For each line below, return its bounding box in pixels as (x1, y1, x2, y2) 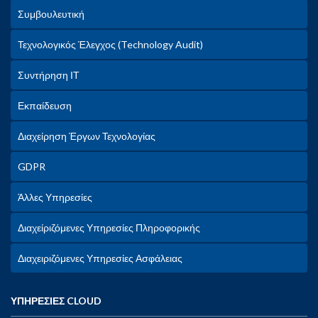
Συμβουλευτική (18, 8, 84, 20)
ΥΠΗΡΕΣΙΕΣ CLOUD (11, 295, 102, 307)
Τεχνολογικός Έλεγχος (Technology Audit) (18, 38, 203, 50)
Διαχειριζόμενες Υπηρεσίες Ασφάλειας (18, 252, 182, 264)
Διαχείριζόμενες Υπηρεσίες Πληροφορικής (18, 221, 200, 234)
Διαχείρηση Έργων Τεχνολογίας (18, 130, 155, 142)
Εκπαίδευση (18, 99, 72, 111)
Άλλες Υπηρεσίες (18, 191, 92, 203)
